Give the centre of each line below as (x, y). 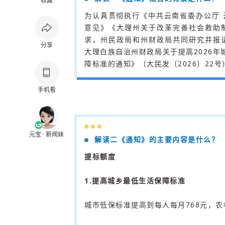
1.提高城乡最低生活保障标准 (135, 181)
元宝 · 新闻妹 (46, 134)
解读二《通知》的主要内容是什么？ (157, 139)
